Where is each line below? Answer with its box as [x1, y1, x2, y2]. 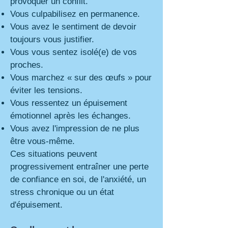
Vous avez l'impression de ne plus [10, 124, 139, 133]
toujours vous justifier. [10, 35, 94, 44]
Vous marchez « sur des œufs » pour [10, 73, 152, 82]
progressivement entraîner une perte [10, 162, 149, 172]
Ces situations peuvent [10, 149, 97, 159]
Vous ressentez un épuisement [10, 98, 127, 108]
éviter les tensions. [10, 85, 82, 95]
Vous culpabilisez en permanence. [10, 9, 140, 19]
